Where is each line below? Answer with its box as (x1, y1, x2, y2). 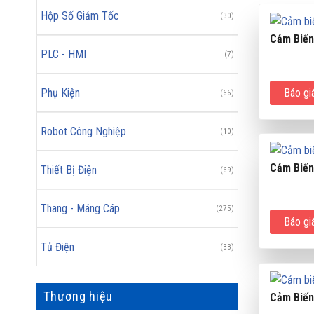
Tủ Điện (41, 240, 74, 254)
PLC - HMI (41, 47, 86, 61)
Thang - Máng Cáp (41, 201, 120, 215)
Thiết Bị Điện (41, 163, 97, 177)
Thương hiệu (43, 288, 113, 303)
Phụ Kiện (41, 86, 80, 100)
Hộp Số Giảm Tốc (41, 8, 119, 22)
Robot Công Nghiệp (41, 124, 126, 138)
